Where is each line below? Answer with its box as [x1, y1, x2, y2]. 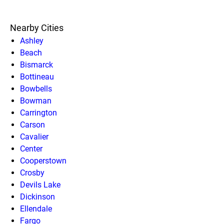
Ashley [20, 36, 43, 45]
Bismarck [20, 60, 53, 69]
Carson [20, 120, 45, 129]
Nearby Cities [10, 22, 63, 33]
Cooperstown [20, 156, 66, 165]
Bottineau [20, 72, 54, 81]
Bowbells [20, 84, 52, 93]
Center [20, 144, 42, 153]
